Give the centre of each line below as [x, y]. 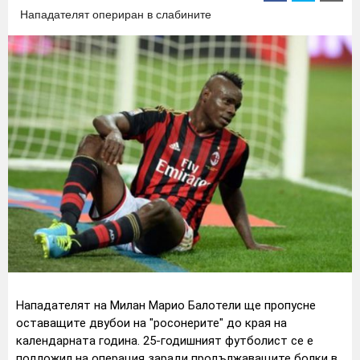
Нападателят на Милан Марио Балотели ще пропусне [166, 306]
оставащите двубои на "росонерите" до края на [151, 323]
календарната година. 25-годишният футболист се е [165, 341]
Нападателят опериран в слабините [116, 14]
